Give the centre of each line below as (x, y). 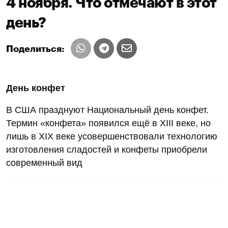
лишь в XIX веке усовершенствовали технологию (112, 136)
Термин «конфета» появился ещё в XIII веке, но (108, 123)
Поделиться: (35, 49)
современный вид (44, 163)
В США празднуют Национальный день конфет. (107, 110)
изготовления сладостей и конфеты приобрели (107, 149)
